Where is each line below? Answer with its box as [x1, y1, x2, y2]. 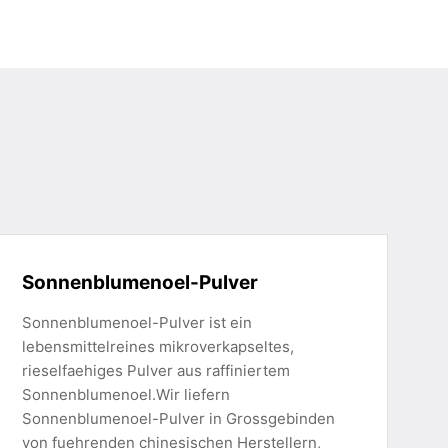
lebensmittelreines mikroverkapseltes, [22, 337, 295, 356]
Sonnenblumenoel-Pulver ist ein [22, 313, 253, 332]
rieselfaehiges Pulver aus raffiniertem [22, 361, 291, 380]
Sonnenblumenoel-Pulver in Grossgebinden [22, 409, 336, 428]
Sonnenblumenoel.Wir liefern [22, 385, 231, 404]
